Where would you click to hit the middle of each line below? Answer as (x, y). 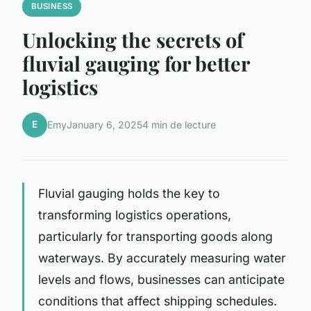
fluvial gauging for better (136, 63)
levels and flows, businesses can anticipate (161, 279)
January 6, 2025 (104, 125)
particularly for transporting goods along (155, 236)
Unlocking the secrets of (133, 39)
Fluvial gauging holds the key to (129, 193)
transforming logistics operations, (135, 215)
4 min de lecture (179, 125)
